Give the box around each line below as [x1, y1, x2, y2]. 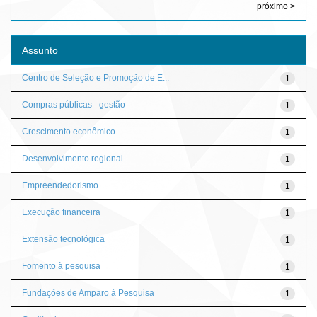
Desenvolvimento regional [22, 153, 123, 163]
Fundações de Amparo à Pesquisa [22, 287, 154, 298]
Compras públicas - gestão [22, 99, 125, 110]
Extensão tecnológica [22, 234, 105, 244]
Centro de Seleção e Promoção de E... [22, 72, 169, 83]
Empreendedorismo [22, 180, 98, 190]
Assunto [22, 44, 58, 56]
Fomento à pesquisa [22, 260, 100, 271]
